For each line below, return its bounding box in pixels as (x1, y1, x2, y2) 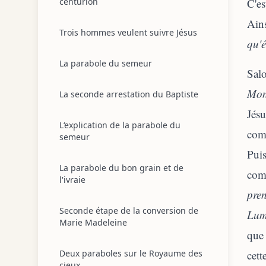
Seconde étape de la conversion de (59, 205, 198, 216)
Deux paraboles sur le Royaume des (59, 248, 202, 259)
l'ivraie (59, 174, 85, 185)
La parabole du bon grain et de (59, 162, 183, 173)
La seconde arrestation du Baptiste (59, 88, 198, 100)
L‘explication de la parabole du (59, 119, 180, 131)
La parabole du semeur (59, 58, 152, 69)
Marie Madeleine (59, 217, 127, 228)
